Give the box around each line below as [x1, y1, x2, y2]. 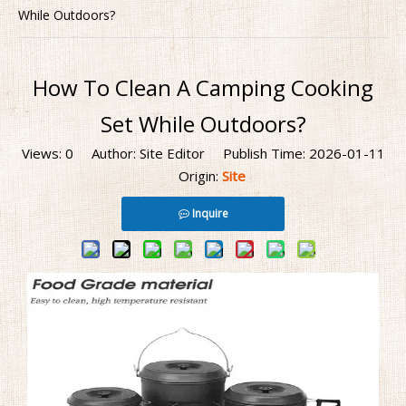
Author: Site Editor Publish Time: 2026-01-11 [72, 143, 385, 162]
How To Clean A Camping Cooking [33, 72, 373, 102]
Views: [21, 143, 65, 162]
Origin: [160, 166, 222, 185]
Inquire [191, 205, 228, 221]
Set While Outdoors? [100, 108, 306, 139]
